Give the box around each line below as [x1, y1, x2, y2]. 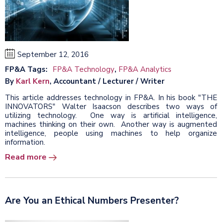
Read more [5, 151, 47, 163]
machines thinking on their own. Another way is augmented [5, 119, 217, 129]
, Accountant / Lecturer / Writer [50, 76, 165, 86]
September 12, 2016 [17, 49, 89, 59]
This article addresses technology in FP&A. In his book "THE [5, 92, 217, 103]
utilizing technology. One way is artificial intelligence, [5, 110, 217, 120]
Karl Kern [16, 76, 50, 86]
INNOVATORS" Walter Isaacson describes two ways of [5, 101, 217, 111]
